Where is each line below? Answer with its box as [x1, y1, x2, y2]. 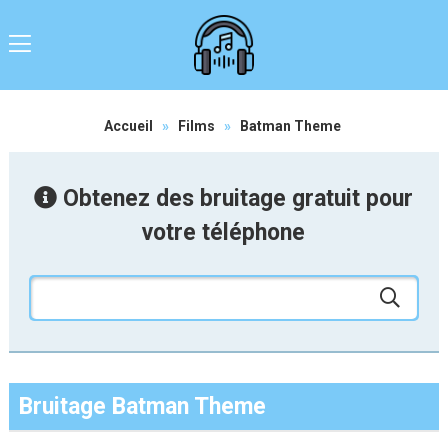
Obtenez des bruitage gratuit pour [57, 185, 414, 212]
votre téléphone [142, 219, 306, 246]
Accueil [103, 118, 153, 134]
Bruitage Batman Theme [18, 393, 266, 420]
